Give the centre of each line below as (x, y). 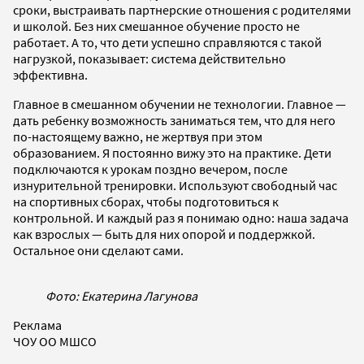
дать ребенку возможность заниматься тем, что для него (174, 120)
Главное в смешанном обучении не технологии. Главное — (180, 104)
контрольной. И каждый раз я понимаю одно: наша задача (181, 217)
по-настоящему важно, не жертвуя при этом (138, 136)
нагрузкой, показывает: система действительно (149, 58)
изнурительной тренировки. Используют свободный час (175, 185)
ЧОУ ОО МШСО (55, 341)
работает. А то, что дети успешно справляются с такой (167, 42)
